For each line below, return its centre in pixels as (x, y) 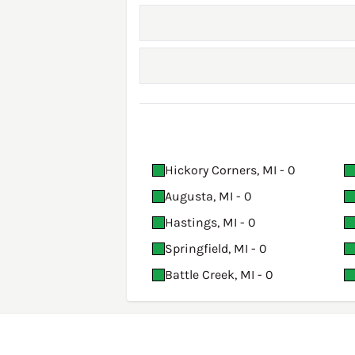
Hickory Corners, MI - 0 (230, 170)
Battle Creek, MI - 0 (219, 275)
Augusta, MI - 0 (208, 197)
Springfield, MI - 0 (216, 249)
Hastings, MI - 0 (210, 223)
